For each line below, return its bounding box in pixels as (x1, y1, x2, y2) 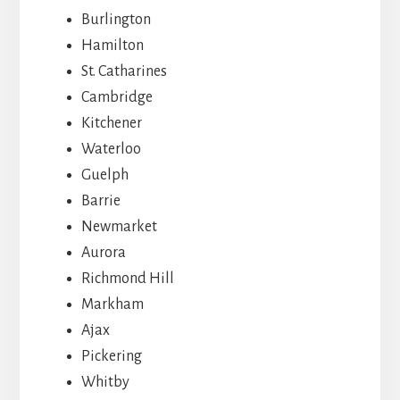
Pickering (80, 347, 142, 364)
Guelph (80, 166, 129, 183)
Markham (80, 296, 144, 312)
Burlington (80, 11, 151, 28)
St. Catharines (80, 62, 167, 79)
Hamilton (80, 37, 144, 54)
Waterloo (80, 140, 141, 157)
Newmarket (80, 218, 157, 235)
